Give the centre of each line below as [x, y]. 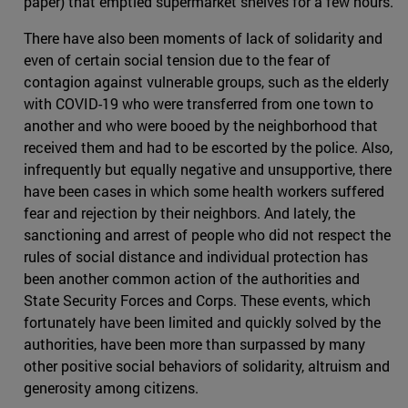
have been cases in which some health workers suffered [204, 191]
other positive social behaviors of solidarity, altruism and [207, 366]
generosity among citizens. [111, 388]
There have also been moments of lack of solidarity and [203, 38]
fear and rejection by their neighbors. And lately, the [189, 213]
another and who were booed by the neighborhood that [201, 126]
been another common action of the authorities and [192, 279]
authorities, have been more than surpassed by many [194, 344]
